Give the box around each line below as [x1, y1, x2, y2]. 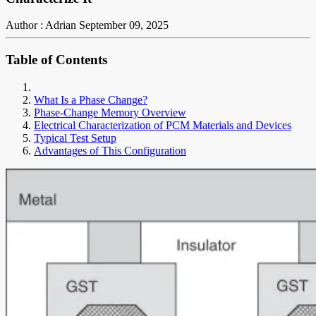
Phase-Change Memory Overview [34, 106, 186, 119]
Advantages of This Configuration [34, 144, 186, 157]
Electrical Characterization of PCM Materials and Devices [34, 119, 291, 131]
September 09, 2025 [79, 19, 169, 32]
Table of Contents [6, 52, 107, 68]
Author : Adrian [6, 19, 76, 32]
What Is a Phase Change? [34, 93, 147, 106]
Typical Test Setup [34, 131, 116, 144]
